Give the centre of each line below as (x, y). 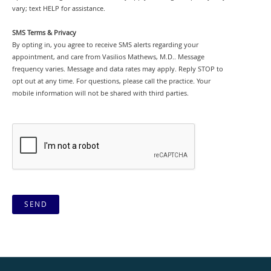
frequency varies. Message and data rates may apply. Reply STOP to (118, 69)
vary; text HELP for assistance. (59, 8)
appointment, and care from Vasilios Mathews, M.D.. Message (108, 57)
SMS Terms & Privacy (44, 32)
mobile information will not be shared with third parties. (100, 93)
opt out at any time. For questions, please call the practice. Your (111, 81)
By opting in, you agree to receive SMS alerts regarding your (105, 44)
